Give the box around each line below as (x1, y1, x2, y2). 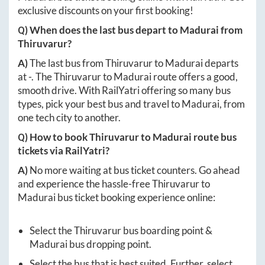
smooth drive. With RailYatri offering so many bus (18, 83, 231, 96)
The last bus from (30, 56, 105, 69)
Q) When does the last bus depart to (18, 23, 180, 36)
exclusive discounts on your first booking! (18, 4, 193, 17)
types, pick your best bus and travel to (18, 97, 182, 110)
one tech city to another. (18, 111, 121, 124)
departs (203, 56, 238, 69)
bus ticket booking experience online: (56, 190, 215, 203)
